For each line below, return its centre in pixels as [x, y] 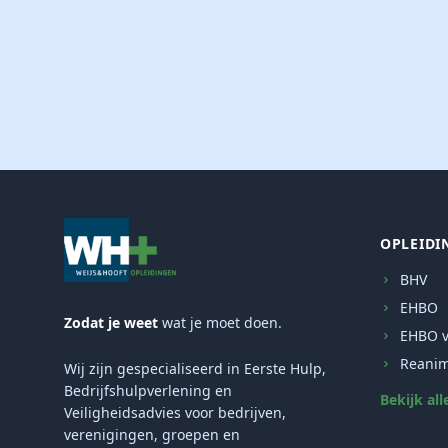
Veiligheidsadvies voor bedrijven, [175, 412]
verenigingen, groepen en [152, 434]
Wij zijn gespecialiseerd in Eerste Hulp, [195, 368]
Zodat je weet [111, 322]
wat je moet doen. [220, 322]
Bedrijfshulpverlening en [148, 390]
